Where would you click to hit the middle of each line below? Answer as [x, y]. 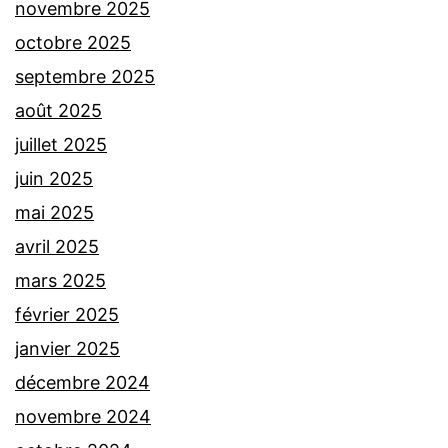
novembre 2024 [83, 417]
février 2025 [67, 315]
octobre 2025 [73, 43]
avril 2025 [57, 247]
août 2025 [58, 111]
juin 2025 [54, 179]
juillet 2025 [61, 145]
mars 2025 [60, 281]
